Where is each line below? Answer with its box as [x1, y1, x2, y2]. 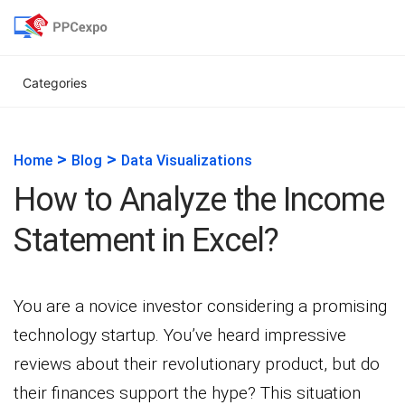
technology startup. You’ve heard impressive [14, 325, 346, 345]
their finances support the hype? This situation [14, 382, 361, 403]
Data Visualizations [121, 152, 252, 169]
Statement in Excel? [14, 221, 278, 259]
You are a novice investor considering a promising [14, 296, 387, 316]
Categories [23, 75, 87, 90]
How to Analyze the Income [14, 181, 384, 219]
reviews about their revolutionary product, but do [14, 353, 380, 374]
